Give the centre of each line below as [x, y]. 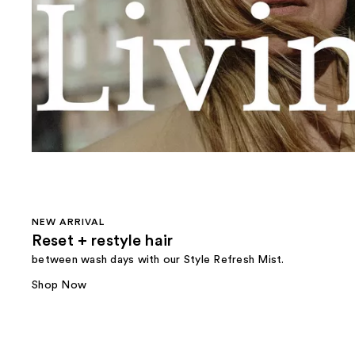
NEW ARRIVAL [68, 222]
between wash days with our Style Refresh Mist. [158, 260]
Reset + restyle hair [102, 241]
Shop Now [59, 286]
